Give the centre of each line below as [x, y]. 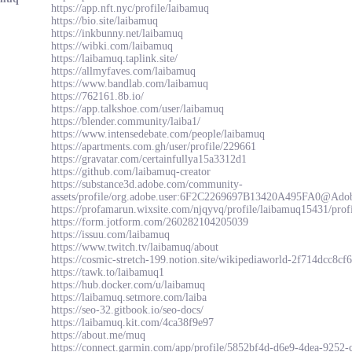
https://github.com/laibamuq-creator [131, 172]
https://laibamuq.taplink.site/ [114, 59]
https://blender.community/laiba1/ [126, 121]
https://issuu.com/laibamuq [110, 235]
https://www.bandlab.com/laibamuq [130, 84]
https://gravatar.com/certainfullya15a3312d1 [149, 159]
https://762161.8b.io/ [97, 96]
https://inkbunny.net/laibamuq [117, 33]
